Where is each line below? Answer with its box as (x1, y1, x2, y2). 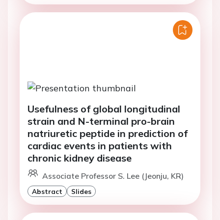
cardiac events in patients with (27, 139, 172, 152)
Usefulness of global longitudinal (27, 102, 180, 115)
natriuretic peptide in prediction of (27, 127, 188, 139)
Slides (71, 187, 91, 195)
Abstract (32, 187, 62, 195)
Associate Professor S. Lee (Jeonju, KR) (42, 170, 184, 181)
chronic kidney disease (27, 151, 132, 164)
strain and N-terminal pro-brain (27, 114, 175, 127)
